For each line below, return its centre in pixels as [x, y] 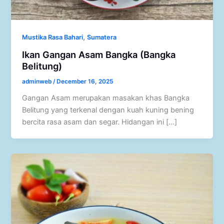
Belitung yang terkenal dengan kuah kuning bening [108, 110]
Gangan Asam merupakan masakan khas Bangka [106, 98]
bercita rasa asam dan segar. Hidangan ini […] [100, 122]
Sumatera [102, 37]
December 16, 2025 [85, 81]
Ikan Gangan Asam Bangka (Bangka [99, 54]
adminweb [38, 81]
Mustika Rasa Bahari [53, 37]
